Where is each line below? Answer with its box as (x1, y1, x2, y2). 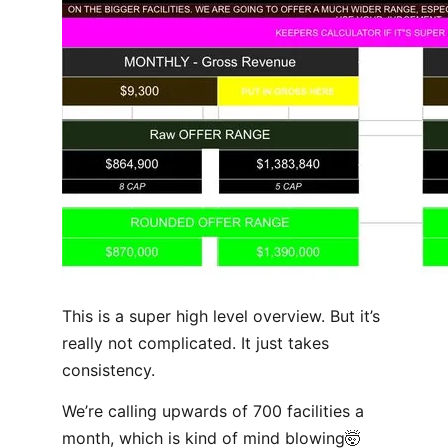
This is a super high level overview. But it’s (62, 306, 380, 326)
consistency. (62, 360, 155, 380)
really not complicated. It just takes (62, 333, 329, 353)
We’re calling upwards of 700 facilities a (62, 401, 364, 421)
